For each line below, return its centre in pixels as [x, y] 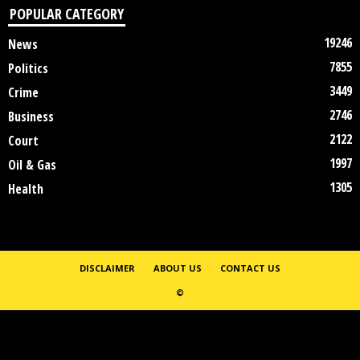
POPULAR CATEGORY [67, 14]
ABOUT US [178, 268]
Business [31, 117]
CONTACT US [250, 268]
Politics [28, 69]
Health [26, 189]
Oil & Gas [32, 165]
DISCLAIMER [107, 268]
